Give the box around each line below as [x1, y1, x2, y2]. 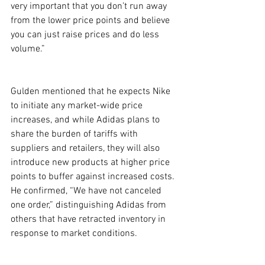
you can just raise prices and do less [11, 29, 161, 41]
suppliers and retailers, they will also [11, 143, 162, 154]
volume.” [11, 43, 45, 55]
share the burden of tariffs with [11, 128, 140, 140]
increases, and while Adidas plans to [11, 114, 162, 126]
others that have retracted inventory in [11, 214, 168, 225]
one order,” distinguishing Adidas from [11, 199, 169, 211]
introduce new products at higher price [11, 157, 172, 169]
